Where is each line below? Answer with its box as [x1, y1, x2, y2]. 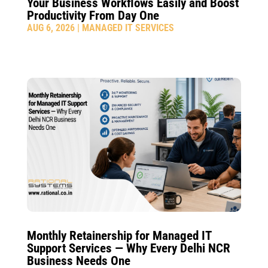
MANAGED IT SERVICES [81, 22, 174, 33]
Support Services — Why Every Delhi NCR [26, 240, 230, 255]
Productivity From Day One [26, 8, 159, 23]
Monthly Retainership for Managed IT [26, 228, 211, 243]
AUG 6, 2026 [26, 22, 75, 33]
